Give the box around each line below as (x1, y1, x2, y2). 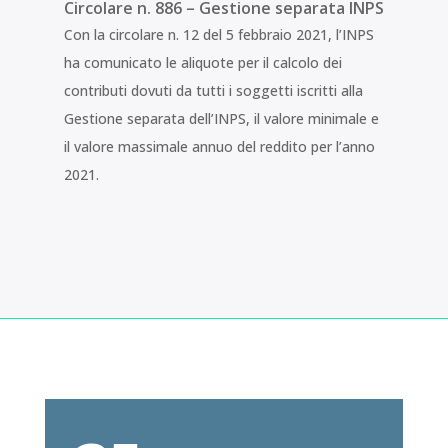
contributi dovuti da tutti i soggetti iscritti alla (63, 81, 363, 101)
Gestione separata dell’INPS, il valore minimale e (63, 109, 379, 129)
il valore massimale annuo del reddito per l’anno (63, 137, 375, 157)
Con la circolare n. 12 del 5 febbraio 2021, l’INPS (63, 25, 374, 45)
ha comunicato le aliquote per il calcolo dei (63, 53, 342, 73)
